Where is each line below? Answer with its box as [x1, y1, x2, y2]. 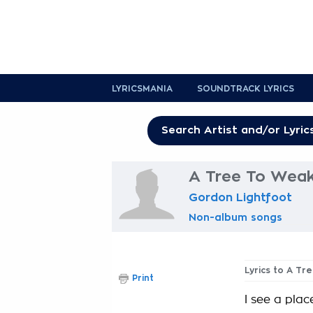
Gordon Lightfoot [189, 192, 292, 203]
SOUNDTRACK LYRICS [197, 85, 294, 93]
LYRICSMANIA [112, 85, 173, 93]
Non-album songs [189, 212, 282, 222]
